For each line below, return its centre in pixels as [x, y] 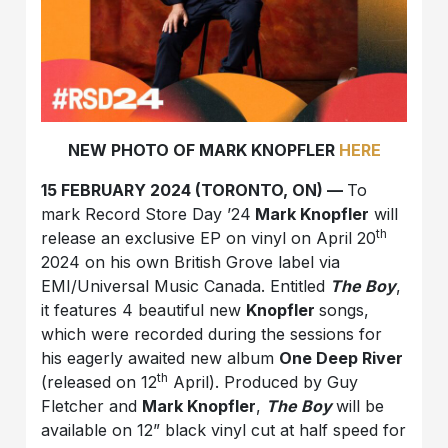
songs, [344, 310]
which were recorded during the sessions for [212, 334]
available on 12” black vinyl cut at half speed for [224, 430]
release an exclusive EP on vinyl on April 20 [209, 238]
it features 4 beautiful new [144, 310]
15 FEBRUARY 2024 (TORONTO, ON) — [194, 190]
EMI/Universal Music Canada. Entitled [186, 286]
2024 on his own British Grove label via [191, 262]
